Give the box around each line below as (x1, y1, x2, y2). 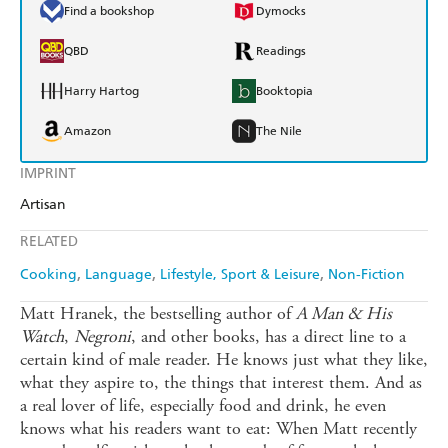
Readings (256, 44, 306, 59)
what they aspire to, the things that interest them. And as (20, 371, 422, 395)
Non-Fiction (328, 266, 405, 284)
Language (85, 266, 152, 284)
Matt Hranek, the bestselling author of (20, 302, 296, 326)
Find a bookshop (64, 4, 154, 19)
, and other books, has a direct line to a (131, 325, 406, 349)
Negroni (74, 325, 131, 349)
